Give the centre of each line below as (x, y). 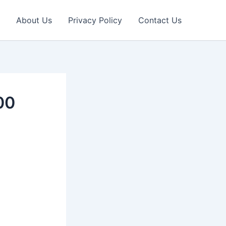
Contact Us (160, 20)
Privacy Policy (95, 20)
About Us (34, 20)
